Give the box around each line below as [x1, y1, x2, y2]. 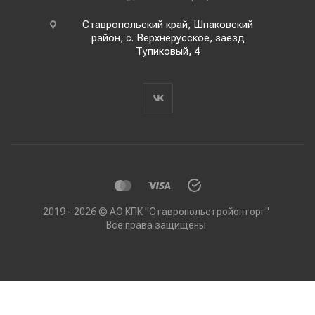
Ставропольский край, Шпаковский [82, 18, 253, 31]
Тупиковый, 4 [136, 45, 200, 58]
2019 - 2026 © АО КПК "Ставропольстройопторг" [43, 206, 269, 217]
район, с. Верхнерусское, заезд [91, 32, 245, 44]
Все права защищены [106, 219, 206, 231]
